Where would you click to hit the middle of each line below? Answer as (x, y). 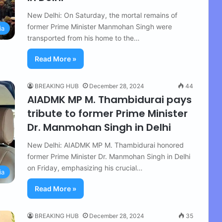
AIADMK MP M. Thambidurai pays (110, 100)
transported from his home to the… (83, 38)
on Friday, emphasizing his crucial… (85, 168)
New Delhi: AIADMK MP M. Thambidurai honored (106, 145)
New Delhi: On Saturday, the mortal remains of (102, 15)
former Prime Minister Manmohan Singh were (100, 27)
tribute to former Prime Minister (108, 113)
